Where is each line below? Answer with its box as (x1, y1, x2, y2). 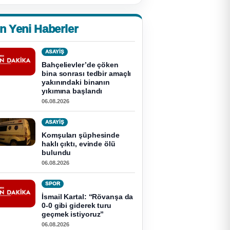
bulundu (42, 148, 71, 157)
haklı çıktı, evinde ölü (42, 140, 116, 148)
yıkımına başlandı (42, 87, 103, 95)
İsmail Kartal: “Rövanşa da (42, 193, 133, 201)
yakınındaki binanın (42, 78, 110, 86)
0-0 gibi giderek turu (42, 201, 111, 209)
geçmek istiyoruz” (42, 210, 104, 218)
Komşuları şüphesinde (42, 131, 120, 139)
